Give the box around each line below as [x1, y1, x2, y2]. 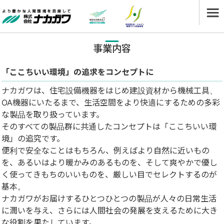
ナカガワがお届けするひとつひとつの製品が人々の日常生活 [1, 193, 216, 203]
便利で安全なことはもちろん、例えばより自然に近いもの [1, 145, 209, 155]
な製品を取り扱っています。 [1, 109, 104, 119]
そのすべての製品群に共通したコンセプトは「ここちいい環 [1, 121, 216, 131]
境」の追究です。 [1, 133, 67, 143]
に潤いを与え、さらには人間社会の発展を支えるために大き [1, 205, 217, 215]
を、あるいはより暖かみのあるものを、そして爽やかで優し [1, 157, 217, 167]
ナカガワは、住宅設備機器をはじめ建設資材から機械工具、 [1, 85, 217, 95]
